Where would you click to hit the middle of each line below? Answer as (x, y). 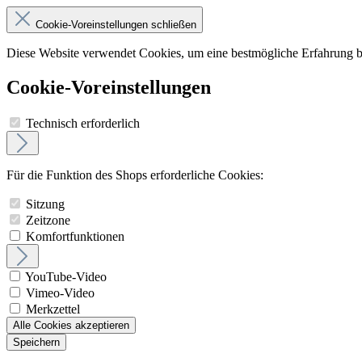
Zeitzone (48, 220)
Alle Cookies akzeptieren (71, 325)
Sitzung (45, 204)
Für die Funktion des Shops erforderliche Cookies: (135, 175)
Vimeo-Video (60, 293)
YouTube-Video (66, 276)
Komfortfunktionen (75, 236)
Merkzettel (53, 309)
